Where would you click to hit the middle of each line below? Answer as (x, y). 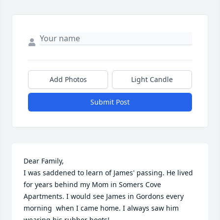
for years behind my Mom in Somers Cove (92, 185)
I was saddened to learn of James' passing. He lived (108, 173)
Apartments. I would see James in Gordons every (104, 196)
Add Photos (68, 80)
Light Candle (152, 80)
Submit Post (110, 102)
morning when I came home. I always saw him (101, 208)
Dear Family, (44, 161)
